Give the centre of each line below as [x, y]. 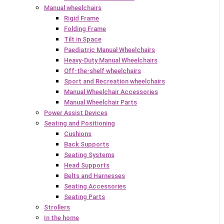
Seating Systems [89, 154]
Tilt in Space [83, 39]
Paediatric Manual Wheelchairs [109, 49]
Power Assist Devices [76, 112]
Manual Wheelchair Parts [100, 102]
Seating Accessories [95, 186]
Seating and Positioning [79, 123]
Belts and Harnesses [94, 175]
